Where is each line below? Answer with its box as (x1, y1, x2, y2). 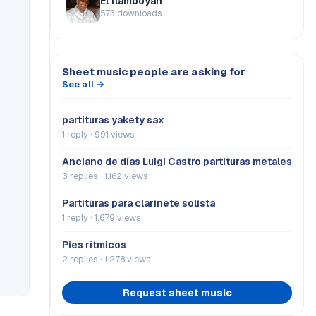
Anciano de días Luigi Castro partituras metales (62, 155, 292, 168)
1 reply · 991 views (62, 128, 135, 140)
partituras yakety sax (62, 114, 164, 126)
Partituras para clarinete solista (62, 197, 215, 209)
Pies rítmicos (62, 238, 126, 251)
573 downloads (100, 7, 162, 19)
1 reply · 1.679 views (62, 212, 141, 224)
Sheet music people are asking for (62, 65, 245, 78)
